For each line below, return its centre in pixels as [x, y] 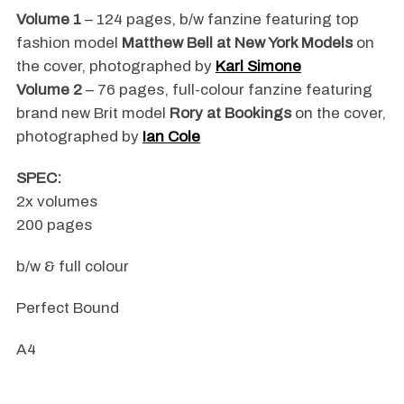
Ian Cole [171, 137]
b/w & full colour [72, 267]
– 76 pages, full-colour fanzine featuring [229, 90]
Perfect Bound [67, 308]
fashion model [69, 43]
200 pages [54, 225]
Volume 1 [48, 20]
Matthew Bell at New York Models [237, 43]
